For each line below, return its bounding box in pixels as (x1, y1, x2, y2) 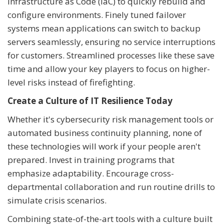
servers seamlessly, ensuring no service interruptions (7, 35, 215, 47)
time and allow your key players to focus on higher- (7, 62, 210, 74)
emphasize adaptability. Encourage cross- (7, 167, 174, 179)
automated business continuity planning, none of (7, 126, 202, 138)
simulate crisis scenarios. (7, 194, 106, 206)
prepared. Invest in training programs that (7, 153, 174, 165)
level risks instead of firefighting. (7, 76, 135, 88)
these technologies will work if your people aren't (7, 140, 200, 152)
